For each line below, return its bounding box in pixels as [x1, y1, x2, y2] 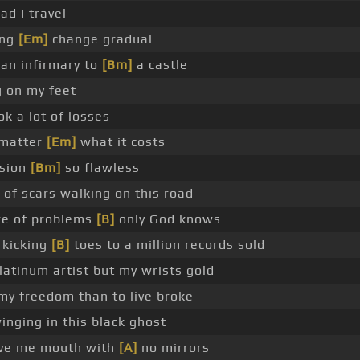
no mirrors [137, 340, 210, 356]
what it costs [76, 134, 166, 150]
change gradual [48, 31, 153, 47]
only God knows [115, 211, 221, 227]
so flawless [61, 160, 140, 176]
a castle [133, 57, 188, 73]
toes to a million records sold [70, 237, 265, 253]
